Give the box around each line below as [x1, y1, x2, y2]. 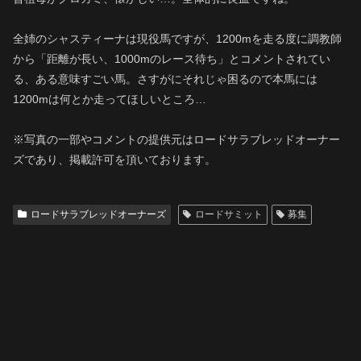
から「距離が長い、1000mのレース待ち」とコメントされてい [13, 52, 330, 65]
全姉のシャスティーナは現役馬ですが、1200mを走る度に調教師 [13, 31, 342, 45]
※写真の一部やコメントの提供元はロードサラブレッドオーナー [13, 133, 340, 147]
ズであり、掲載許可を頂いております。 [13, 153, 216, 167]
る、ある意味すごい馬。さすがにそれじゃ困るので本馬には [13, 72, 317, 85]
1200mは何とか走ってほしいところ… [13, 92, 206, 106]
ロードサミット [194, 209, 263, 221]
